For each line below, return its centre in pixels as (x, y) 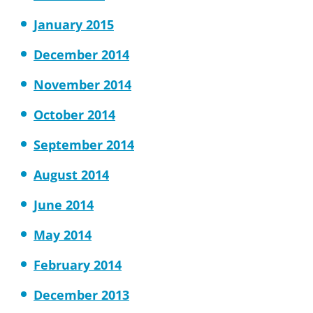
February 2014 (78, 265)
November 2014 (82, 85)
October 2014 (74, 115)
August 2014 (71, 175)
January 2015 (74, 24)
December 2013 (81, 295)
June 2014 (64, 205)
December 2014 (81, 54)
